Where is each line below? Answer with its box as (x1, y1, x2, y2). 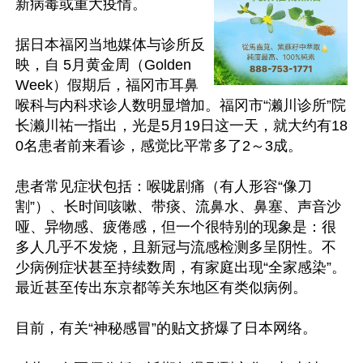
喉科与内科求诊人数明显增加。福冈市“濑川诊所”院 (15, 97, 346, 113)
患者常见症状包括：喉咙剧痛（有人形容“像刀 (15, 178, 312, 194)
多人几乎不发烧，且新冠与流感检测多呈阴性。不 (15, 239, 336, 255)
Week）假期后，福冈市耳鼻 (15, 77, 199, 93)
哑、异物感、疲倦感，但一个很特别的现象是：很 (15, 219, 336, 235)
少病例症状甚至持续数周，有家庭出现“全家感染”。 (15, 259, 346, 275)
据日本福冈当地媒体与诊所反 (15, 36, 205, 53)
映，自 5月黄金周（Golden (15, 57, 191, 73)
